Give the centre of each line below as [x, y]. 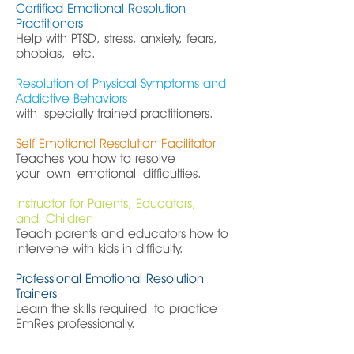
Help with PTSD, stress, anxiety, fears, [117, 38]
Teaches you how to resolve [96, 158]
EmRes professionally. [75, 324]
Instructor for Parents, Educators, [106, 203]
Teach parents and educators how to [122, 233]
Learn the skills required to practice [117, 309]
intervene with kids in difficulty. [100, 249]
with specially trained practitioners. [115, 113]
